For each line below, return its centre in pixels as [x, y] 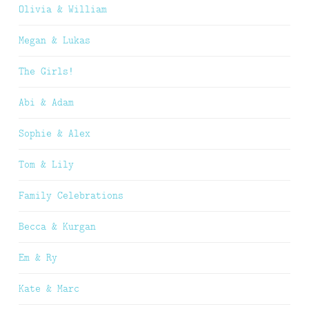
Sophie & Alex [54, 133]
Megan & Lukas [54, 40]
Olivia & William [63, 9]
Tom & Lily [46, 165]
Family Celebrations [71, 196]
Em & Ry [38, 258]
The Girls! [46, 71]
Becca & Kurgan [57, 227]
